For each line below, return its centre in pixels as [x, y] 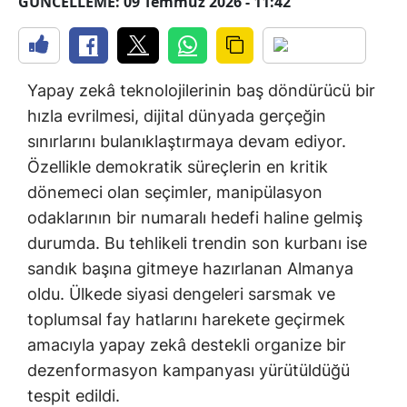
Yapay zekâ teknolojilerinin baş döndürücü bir [201, 91]
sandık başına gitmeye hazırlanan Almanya [190, 269]
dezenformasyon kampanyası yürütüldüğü [189, 371]
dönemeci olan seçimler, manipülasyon [175, 193]
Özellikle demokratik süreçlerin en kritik [178, 167]
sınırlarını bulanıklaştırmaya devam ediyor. [187, 142]
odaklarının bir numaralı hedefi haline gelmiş [195, 218]
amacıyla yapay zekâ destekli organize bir [187, 345]
